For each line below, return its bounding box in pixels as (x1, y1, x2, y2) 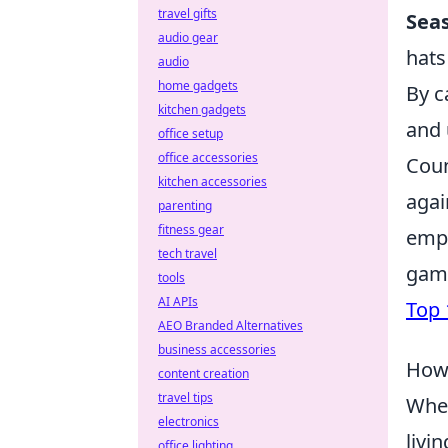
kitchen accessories (158, 173, 267, 190)
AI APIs (158, 293, 198, 310)
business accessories (158, 341, 276, 358)
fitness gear (158, 221, 224, 238)
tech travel (158, 245, 217, 262)
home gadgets (158, 77, 238, 94)
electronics (158, 413, 219, 430)
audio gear (158, 29, 218, 46)
